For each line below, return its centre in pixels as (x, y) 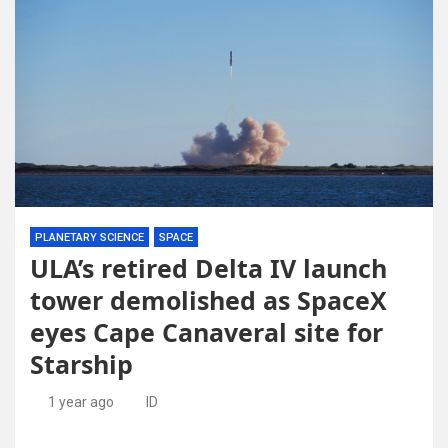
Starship (81, 364)
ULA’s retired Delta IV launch (208, 268)
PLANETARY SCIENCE (89, 237)
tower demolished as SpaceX (208, 300)
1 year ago (80, 402)
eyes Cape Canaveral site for (206, 332)
